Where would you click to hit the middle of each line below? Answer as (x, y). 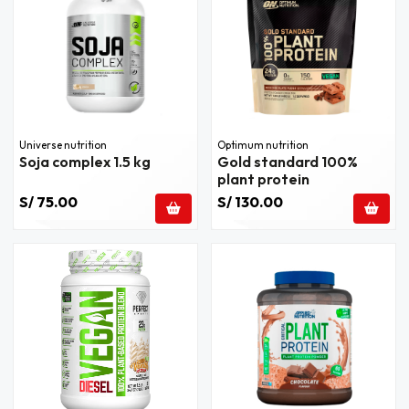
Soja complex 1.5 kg (85, 161)
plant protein (263, 178)
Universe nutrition (63, 145)
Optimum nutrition (263, 145)
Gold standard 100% (288, 161)
